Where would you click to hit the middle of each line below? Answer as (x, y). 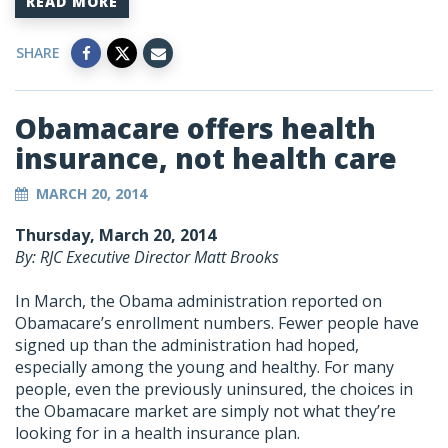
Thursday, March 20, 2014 (115, 235)
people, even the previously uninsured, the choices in (214, 389)
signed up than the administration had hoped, (187, 345)
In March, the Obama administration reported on (198, 301)
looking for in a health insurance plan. (157, 433)
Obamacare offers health (195, 128)
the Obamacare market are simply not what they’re (205, 411)
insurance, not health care (206, 158)
